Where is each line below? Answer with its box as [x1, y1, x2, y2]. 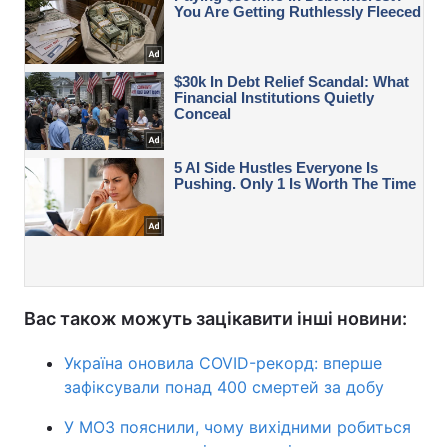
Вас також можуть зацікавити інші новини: [24, 308, 407, 330]
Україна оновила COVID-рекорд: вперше [64, 353, 382, 374]
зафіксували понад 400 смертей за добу [64, 377, 384, 398]
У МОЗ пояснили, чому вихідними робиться [64, 417, 411, 438]
